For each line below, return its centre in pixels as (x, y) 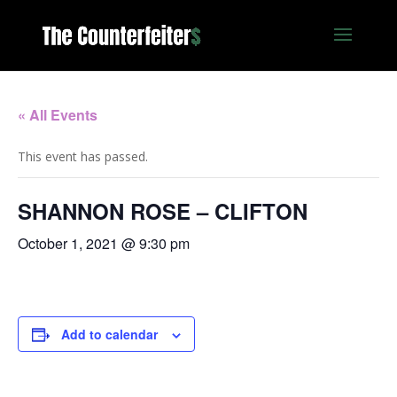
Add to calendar (109, 334)
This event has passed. (83, 156)
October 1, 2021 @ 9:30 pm (104, 243)
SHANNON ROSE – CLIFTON (163, 211)
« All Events (58, 115)
